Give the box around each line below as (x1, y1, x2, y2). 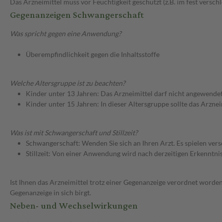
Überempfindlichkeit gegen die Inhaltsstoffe (26, 50, 160, 59)
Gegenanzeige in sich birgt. (10, 188, 91, 197)
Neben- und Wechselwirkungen (10, 197, 138, 215)
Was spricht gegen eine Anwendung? (10, 29, 121, 38)
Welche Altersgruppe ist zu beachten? (10, 79, 125, 88)
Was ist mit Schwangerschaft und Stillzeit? (10, 128, 138, 137)
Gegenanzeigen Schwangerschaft (10, 6, 144, 24)
